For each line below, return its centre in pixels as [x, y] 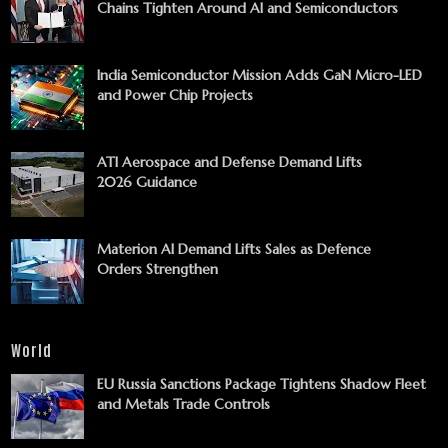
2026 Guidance [147, 181]
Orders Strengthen [157, 268]
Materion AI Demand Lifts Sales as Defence [234, 248]
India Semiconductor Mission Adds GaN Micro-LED [259, 74]
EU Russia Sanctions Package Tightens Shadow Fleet [261, 383]
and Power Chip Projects [175, 94]
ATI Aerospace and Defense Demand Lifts [229, 161]
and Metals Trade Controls [183, 403]
